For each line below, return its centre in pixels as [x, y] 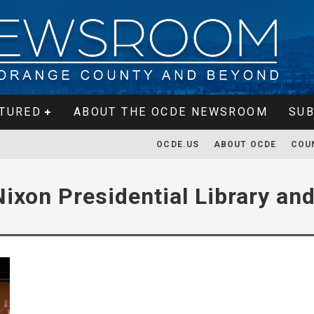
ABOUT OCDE [245, 144]
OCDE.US [178, 144]
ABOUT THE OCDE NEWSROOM [170, 112]
